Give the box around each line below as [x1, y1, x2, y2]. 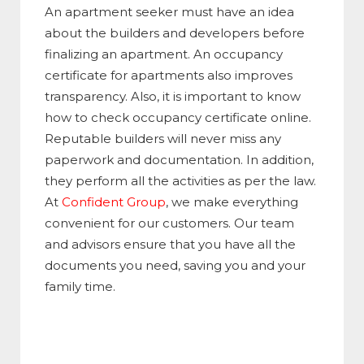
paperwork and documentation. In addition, [45, 152, 314, 168]
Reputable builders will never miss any [45, 131, 281, 147]
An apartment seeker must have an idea [45, 4, 294, 20]
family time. [45, 279, 115, 295]
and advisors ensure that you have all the [45, 236, 296, 253]
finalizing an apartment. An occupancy [45, 46, 283, 63]
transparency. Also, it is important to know [45, 89, 301, 105]
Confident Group [62, 194, 166, 210]
